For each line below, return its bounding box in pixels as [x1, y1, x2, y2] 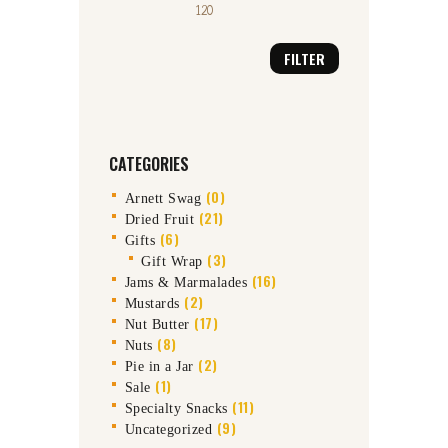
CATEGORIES [109, 152, 189, 177]
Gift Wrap [141, 254, 203, 270]
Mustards [124, 296, 180, 312]
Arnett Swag [124, 191, 202, 207]
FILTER [284, 48, 325, 70]
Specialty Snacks [124, 401, 228, 417]
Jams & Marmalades [124, 275, 248, 291]
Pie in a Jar [124, 359, 194, 375]
